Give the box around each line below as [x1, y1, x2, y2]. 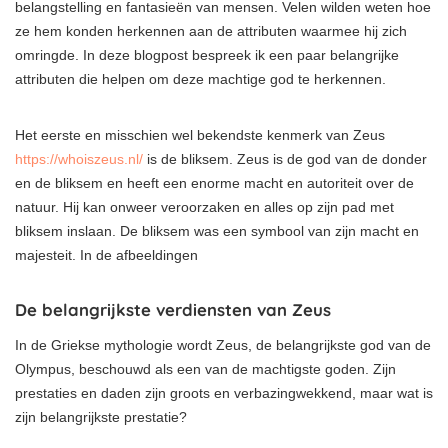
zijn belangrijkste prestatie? [15, 409, 187, 426]
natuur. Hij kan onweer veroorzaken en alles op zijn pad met [15, 199, 394, 216]
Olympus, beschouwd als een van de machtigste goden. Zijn [15, 361, 396, 378]
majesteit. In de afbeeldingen [15, 247, 198, 264]
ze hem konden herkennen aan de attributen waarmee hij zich [15, 23, 407, 40]
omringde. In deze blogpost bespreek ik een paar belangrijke [15, 47, 399, 64]
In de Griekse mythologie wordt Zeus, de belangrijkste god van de [15, 337, 431, 354]
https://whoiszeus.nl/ [15, 151, 143, 168]
